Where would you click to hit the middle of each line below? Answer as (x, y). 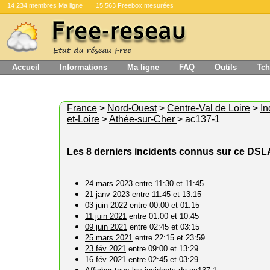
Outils (226, 67)
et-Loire (83, 119)
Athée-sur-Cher (143, 119)
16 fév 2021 (105, 259)
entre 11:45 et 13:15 (165, 194)
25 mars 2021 (109, 238)
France (82, 108)
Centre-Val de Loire (209, 108)
